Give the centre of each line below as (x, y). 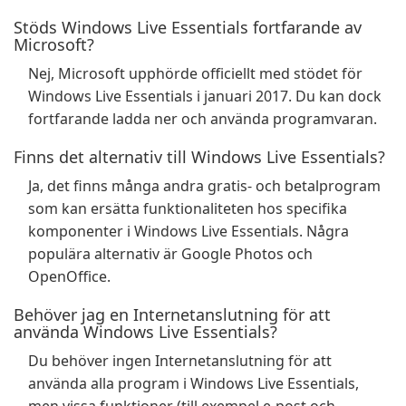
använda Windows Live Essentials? (145, 332)
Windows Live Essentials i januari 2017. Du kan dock (205, 96)
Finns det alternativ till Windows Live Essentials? (199, 157)
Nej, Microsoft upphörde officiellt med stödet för (195, 73)
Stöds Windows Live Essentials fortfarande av (188, 27)
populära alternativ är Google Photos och (170, 254)
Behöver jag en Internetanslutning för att (172, 314)
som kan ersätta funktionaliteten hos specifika (188, 208)
